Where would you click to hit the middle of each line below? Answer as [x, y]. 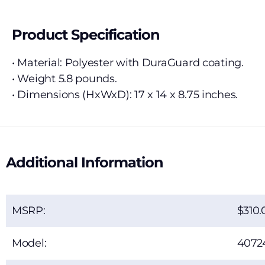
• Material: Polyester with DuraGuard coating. [128, 63]
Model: [29, 243]
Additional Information [85, 163]
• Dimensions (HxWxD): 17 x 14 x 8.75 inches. [125, 95]
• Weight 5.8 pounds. [64, 79]
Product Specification [86, 35]
